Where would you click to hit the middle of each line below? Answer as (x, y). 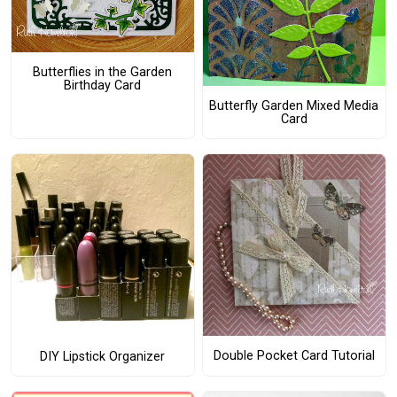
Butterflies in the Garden (103, 72)
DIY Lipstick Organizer (103, 356)
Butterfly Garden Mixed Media (294, 105)
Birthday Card (103, 85)
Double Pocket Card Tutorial (294, 355)
